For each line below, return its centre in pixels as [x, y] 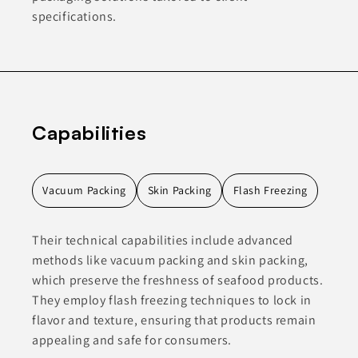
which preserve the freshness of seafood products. [178, 280]
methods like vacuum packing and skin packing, [171, 261]
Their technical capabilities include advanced [163, 241]
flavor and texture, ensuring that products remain [174, 320]
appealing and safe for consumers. [132, 340]
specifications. [74, 17]
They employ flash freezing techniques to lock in [172, 300]
